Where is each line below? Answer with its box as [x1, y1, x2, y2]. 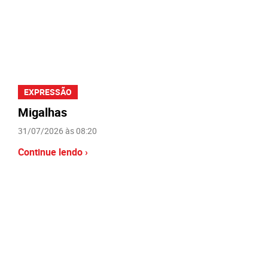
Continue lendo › [18, 145, 88, 159]
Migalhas [18, 103, 67, 120]
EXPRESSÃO [24, 86, 72, 98]
